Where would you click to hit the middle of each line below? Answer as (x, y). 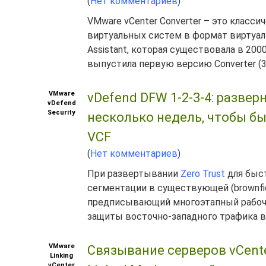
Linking (61, 256)
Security (61, 113)
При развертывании (134, 174)
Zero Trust (203, 174)
